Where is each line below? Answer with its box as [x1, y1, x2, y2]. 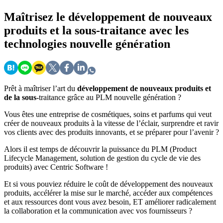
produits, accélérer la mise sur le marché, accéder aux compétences [4, 189, 213, 198]
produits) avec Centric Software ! [4, 163, 108, 172]
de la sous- [4, 93, 39, 102]
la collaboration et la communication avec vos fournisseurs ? [4, 207, 192, 216]
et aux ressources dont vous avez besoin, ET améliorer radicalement [4, 198, 216, 207]
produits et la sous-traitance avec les [4, 24, 189, 37]
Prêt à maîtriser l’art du [4, 84, 77, 93]
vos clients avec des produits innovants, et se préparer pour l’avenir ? [4, 128, 219, 137]
